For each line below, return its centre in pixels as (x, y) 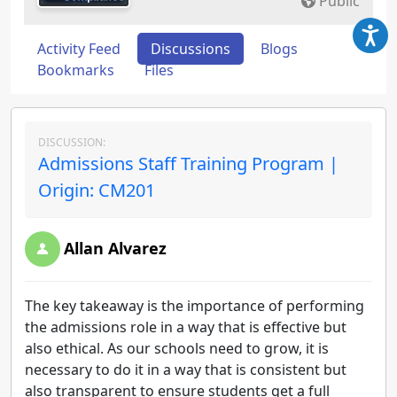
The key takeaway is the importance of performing (195, 306)
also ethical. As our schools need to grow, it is (177, 348)
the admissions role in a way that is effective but (186, 327)
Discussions (191, 49)
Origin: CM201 (97, 190)
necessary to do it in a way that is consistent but (186, 370)
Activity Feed (79, 49)
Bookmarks (76, 70)
